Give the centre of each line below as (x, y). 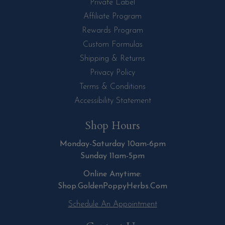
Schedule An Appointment (113, 205)
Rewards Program (113, 31)
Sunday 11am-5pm (113, 156)
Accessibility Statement (113, 101)
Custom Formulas (113, 45)
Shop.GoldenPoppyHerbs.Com (113, 187)
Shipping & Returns (113, 59)
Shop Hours (113, 126)
